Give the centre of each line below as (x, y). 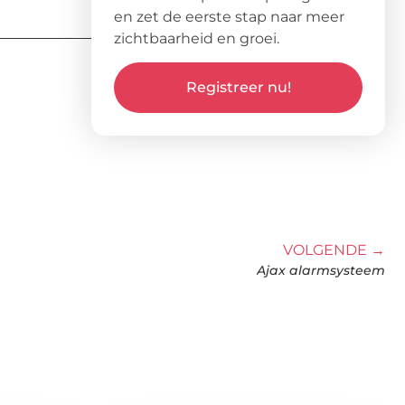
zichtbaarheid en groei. (197, 38)
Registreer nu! (238, 88)
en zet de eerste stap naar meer (229, 16)
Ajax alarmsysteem (321, 271)
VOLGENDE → (334, 250)
